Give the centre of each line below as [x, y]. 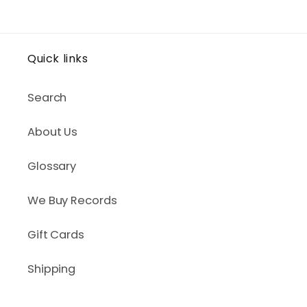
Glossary [52, 167]
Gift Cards [56, 235]
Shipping [52, 269]
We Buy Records [72, 201]
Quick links [58, 59]
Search [47, 98]
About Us [53, 132]
